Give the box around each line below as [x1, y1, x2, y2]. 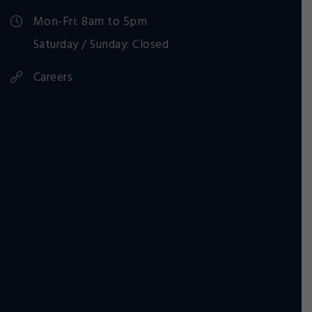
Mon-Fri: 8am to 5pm [33, 13, 147, 32]
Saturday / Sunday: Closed [33, 36, 169, 55]
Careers [33, 68, 72, 88]
